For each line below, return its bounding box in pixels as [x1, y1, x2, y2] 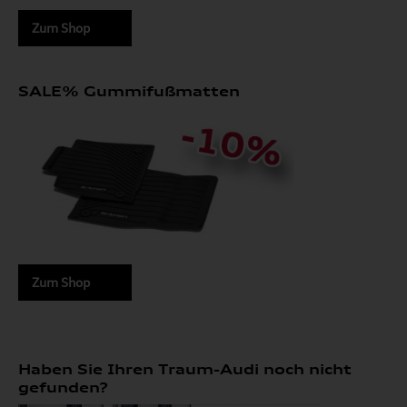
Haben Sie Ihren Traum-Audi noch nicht [18, 361, 352, 379]
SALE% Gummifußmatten [18, 83, 240, 101]
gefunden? [18, 379, 108, 397]
